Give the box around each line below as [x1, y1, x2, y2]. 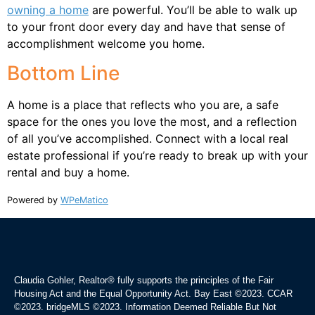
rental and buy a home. [7, 165, 129, 179]
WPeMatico [60, 195, 108, 206]
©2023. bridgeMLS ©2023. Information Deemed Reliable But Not [14, 301, 276, 312]
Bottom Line [7, 60, 120, 85]
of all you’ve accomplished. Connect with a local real [7, 131, 288, 146]
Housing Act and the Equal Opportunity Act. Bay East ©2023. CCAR [14, 288, 292, 299]
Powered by [7, 195, 60, 206]
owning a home [7, 2, 89, 17]
